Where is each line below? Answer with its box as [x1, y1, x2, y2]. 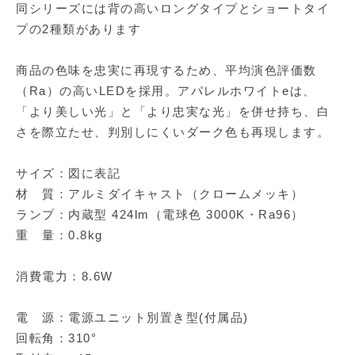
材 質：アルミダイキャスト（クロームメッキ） [16, 187, 303, 201]
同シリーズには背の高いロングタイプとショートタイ [16, 2, 330, 16]
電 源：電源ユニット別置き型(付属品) [16, 311, 249, 325]
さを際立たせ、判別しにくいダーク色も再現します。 [16, 125, 330, 139]
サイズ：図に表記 [16, 166, 120, 181]
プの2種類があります [16, 22, 141, 36]
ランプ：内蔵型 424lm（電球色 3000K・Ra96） [16, 208, 304, 222]
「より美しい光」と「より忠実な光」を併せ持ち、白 [16, 105, 330, 119]
